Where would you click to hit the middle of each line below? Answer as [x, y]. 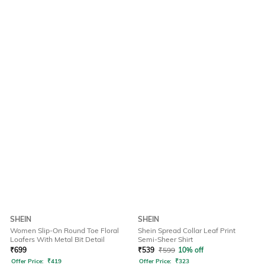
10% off [191, 250]
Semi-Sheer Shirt [165, 240]
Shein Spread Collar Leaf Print [187, 231]
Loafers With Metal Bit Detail [57, 240]
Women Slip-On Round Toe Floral [64, 231]
